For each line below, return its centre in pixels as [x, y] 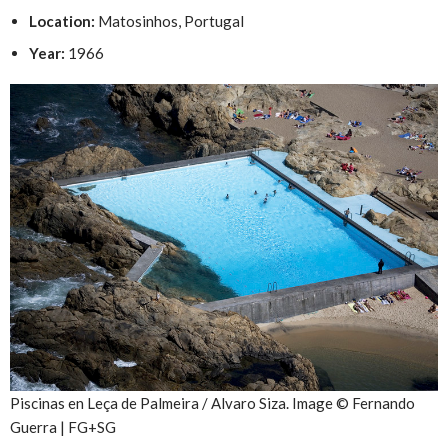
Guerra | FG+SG [63, 427]
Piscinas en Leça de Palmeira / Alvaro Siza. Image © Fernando [212, 403]
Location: [61, 20]
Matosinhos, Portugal [169, 20]
